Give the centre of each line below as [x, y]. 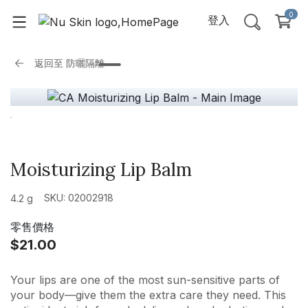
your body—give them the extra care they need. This [148, 295]
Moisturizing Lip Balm [101, 169]
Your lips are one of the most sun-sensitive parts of [145, 280]
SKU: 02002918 [79, 197]
